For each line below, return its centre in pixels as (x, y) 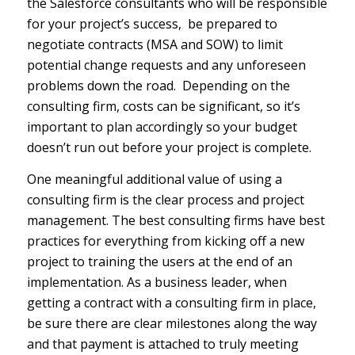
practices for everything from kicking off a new (165, 240)
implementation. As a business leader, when (157, 282)
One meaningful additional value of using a (154, 179)
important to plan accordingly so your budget (162, 126)
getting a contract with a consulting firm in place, (171, 302)
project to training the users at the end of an (159, 261)
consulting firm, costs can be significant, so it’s (163, 106)
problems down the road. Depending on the (158, 85)
